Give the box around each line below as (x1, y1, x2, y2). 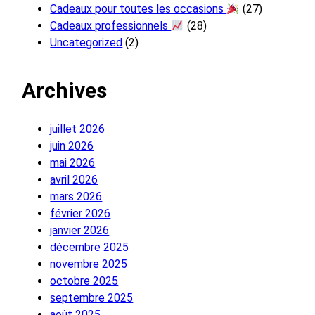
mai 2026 (50, 156, 96, 170)
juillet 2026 (50, 122, 105, 136)
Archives (22, 78, 108, 103)
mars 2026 (50, 190, 103, 204)
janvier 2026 (50, 224, 110, 238)
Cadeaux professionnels (50, 19, 172, 33)
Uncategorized (50, 36, 123, 50)
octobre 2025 (50, 274, 119, 288)
